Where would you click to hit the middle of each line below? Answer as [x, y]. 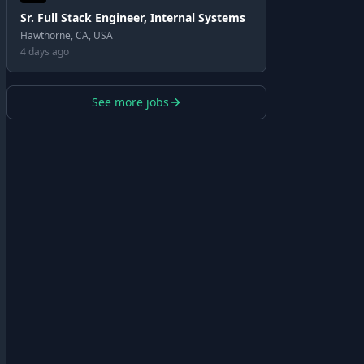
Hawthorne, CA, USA [67, 35]
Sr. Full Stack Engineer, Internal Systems [133, 17]
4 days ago [45, 52]
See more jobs [130, 102]
